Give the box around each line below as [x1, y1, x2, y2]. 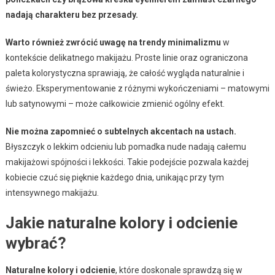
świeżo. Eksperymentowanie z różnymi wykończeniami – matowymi [5, 83, 269, 94]
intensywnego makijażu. [5, 188, 99, 198]
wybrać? [5, 234, 66, 253]
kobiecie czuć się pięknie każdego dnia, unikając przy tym [5, 172, 224, 183]
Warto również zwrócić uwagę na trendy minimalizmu [5, 37, 221, 48]
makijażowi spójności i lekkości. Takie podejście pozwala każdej [5, 157, 249, 168]
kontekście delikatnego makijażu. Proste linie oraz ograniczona [5, 53, 248, 63]
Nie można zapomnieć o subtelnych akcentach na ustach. [5, 126, 236, 137]
